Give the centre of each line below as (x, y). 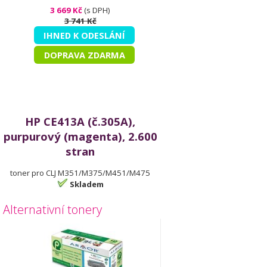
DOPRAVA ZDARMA (84, 55)
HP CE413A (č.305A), (80, 121)
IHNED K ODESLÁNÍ (85, 35)
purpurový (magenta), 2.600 (80, 136)
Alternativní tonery (52, 209)
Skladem (86, 184)
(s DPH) (97, 10)
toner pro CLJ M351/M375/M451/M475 (80, 173)
